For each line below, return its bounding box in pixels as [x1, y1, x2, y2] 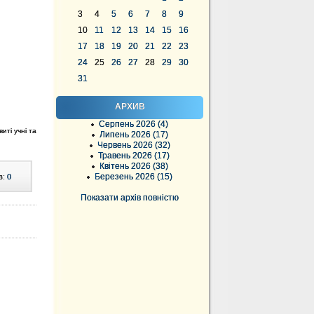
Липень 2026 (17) [99, 130, 168, 139]
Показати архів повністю [81, 193, 179, 203]
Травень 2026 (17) [97, 151, 170, 161]
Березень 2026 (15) [95, 172, 172, 182]
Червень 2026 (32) [97, 140, 170, 150]
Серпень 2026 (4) [99, 119, 168, 129]
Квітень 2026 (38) [99, 161, 168, 171]
